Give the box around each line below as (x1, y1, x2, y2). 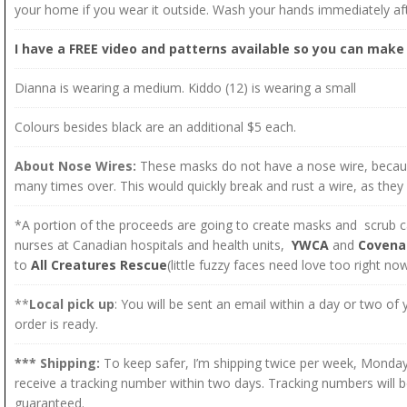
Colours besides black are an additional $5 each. (15, 118, 296, 136)
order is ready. (15, 315, 98, 333)
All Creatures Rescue (31, 256, 167, 274)
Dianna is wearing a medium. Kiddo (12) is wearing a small (15, 79, 356, 97)
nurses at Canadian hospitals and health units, (15, 236, 292, 254)
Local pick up (29, 295, 114, 313)
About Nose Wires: (15, 157, 140, 175)
